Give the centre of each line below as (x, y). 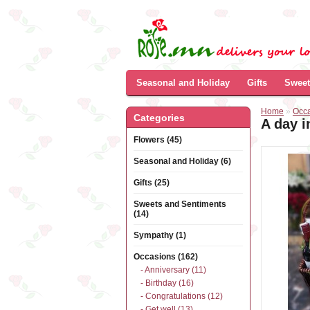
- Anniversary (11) (173, 270)
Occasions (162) (166, 257)
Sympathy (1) (160, 235)
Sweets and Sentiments (180, 204)
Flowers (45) (158, 140)
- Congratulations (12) (182, 296)
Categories (159, 118)
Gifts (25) (152, 183)
